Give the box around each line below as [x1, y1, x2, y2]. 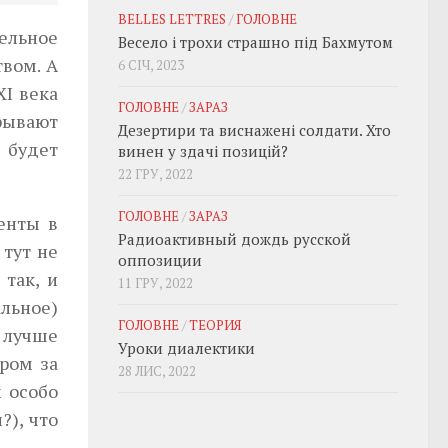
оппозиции [118, 250, 202, 270]
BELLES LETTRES [118, 10, 226, 28]
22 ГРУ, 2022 [118, 165, 193, 183]
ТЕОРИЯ [189, 316, 241, 334]
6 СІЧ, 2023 [118, 56, 184, 74]
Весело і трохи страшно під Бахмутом [118, 32, 393, 52]
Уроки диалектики [118, 338, 255, 358]
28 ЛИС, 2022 [118, 362, 196, 380]
